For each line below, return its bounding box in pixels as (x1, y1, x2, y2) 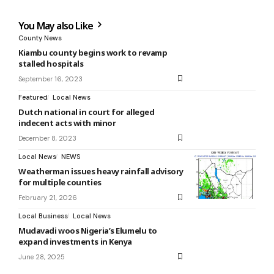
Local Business (18, 211, 68, 220)
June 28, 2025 (18, 252, 65, 261)
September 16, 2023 (18, 74, 83, 83)
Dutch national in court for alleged (18, 106, 155, 117)
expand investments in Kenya (18, 235, 132, 247)
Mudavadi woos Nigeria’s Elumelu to (18, 224, 157, 236)
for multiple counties (18, 176, 102, 188)
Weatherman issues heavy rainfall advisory (18, 165, 183, 177)
